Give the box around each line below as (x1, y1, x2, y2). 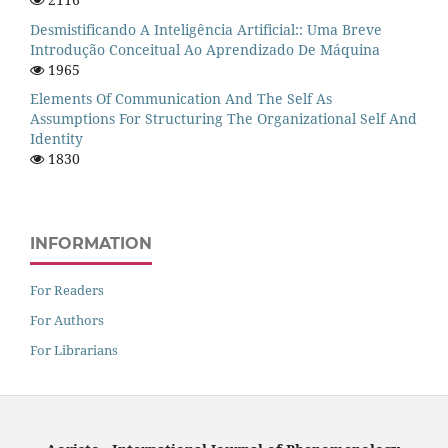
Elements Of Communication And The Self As (30, 89, 332, 109)
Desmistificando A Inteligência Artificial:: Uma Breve (30, 19, 382, 39)
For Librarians (30, 341, 118, 360)
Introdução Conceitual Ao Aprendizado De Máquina (30, 39, 380, 59)
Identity (30, 129, 83, 149)
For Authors (30, 311, 104, 330)
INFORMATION (30, 234, 152, 254)
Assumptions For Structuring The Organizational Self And (30, 109, 417, 129)
